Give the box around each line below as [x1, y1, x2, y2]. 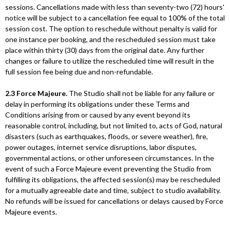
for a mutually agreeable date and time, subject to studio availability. [5, 186, 221, 195]
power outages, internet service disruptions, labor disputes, [5, 143, 197, 151]
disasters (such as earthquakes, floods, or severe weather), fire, [5, 132, 208, 141]
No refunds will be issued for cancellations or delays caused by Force [5, 197, 223, 205]
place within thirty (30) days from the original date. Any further [5, 46, 204, 54]
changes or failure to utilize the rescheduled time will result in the [5, 56, 214, 65]
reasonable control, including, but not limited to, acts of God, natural [5, 121, 222, 130]
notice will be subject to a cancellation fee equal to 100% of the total [5, 13, 225, 22]
